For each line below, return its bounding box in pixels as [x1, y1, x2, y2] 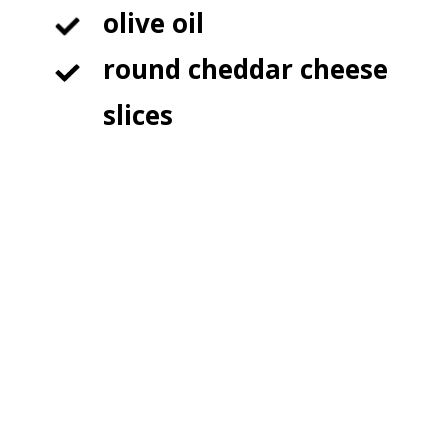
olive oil [103, 5, 205, 42]
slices [103, 97, 174, 134]
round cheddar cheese [103, 51, 389, 88]
